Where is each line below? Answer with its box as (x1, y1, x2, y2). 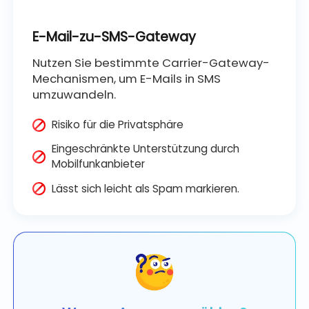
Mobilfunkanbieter (52, 157, 146, 172)
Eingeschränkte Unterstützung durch (52, 141, 240, 157)
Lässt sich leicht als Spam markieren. (52, 181, 240, 196)
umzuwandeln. (32, 86, 116, 103)
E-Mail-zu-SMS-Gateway (32, 27, 196, 46)
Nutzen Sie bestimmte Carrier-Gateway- (32, 54, 270, 71)
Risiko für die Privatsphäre (52, 117, 184, 132)
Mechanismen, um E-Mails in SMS (32, 70, 221, 87)
